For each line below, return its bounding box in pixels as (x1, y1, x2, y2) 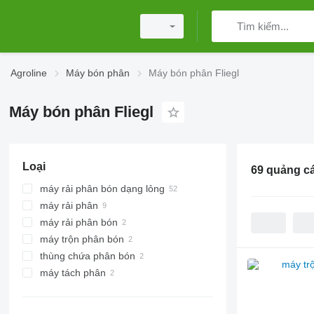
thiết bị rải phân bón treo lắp (54, 233, 179, 245)
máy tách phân (39, 267, 106, 278)
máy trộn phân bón (39, 233, 124, 245)
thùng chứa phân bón (39, 250, 135, 261)
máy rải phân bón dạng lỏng (39, 183, 165, 194)
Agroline (11, 67, 47, 78)
